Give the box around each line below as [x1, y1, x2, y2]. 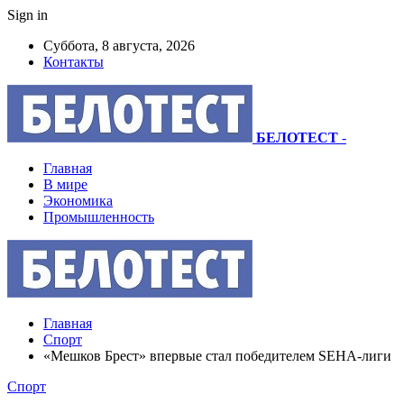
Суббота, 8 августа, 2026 [43, 38, 195, 53]
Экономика [43, 193, 113, 208]
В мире [43, 177, 87, 192]
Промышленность [43, 209, 154, 225]
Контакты [43, 54, 104, 69]
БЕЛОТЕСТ [256, 130, 338, 145]
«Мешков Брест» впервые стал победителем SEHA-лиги [43, 348, 391, 363]
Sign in [7, 7, 48, 23]
